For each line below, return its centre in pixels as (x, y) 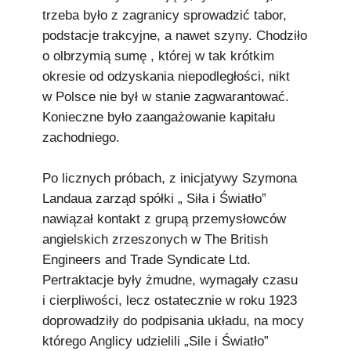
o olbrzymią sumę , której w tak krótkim (158, 56)
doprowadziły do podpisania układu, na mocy (173, 321)
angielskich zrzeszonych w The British (155, 239)
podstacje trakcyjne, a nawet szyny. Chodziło (175, 36)
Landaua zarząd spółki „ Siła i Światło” (154, 199)
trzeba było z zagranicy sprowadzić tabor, (165, 15)
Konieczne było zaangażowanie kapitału (159, 117)
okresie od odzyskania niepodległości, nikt (166, 76)
